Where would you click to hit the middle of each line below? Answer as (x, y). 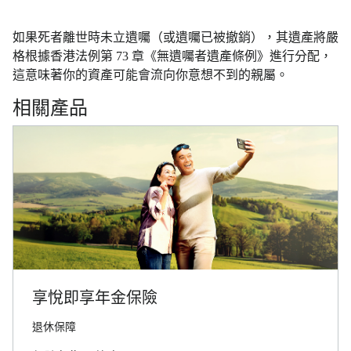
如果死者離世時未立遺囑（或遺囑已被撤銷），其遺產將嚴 (175, 38)
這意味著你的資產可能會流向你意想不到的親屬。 (150, 75)
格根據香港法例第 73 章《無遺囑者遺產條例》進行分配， (172, 56)
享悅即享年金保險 (95, 298)
